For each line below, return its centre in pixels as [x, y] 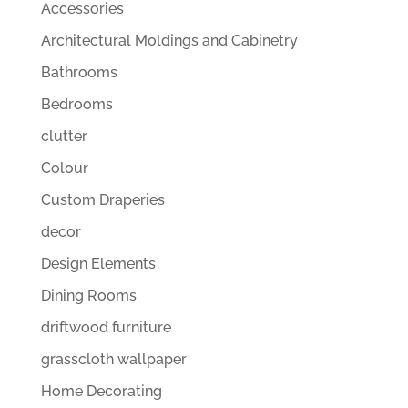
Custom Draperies [102, 200]
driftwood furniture [106, 328]
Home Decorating [101, 392]
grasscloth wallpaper [113, 360]
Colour [64, 168]
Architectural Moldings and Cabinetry [169, 41]
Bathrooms [79, 73]
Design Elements [98, 264]
